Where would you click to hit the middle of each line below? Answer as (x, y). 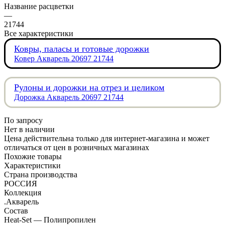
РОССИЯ (21, 183)
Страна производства (41, 174)
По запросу (23, 120)
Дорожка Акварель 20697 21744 (69, 97)
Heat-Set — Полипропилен (50, 219)
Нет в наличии (29, 129)
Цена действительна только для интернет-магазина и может (107, 138)
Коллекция (23, 192)
